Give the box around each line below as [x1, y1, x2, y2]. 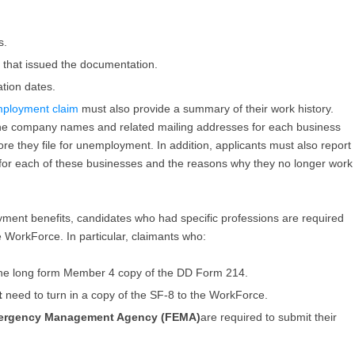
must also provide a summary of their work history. [78, 101, 334, 115]
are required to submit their [200, 310, 337, 323]
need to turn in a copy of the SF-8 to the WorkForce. [6, 288, 268, 301]
